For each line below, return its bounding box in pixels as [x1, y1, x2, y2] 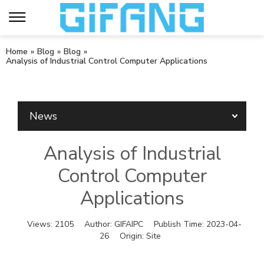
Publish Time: [153, 219, 206, 230]
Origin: [119, 230, 146, 242]
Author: [84, 219, 114, 230]
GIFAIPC [114, 219, 143, 230]
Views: [27, 219, 55, 230]
